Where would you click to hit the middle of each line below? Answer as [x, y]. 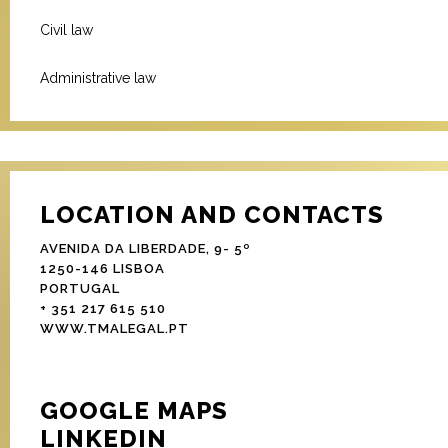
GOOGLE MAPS [134, 411]
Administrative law [98, 78]
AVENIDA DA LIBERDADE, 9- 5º [145, 249]
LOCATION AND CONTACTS [212, 215]
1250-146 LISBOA [102, 269]
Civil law [66, 30]
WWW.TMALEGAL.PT [114, 329]
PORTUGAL [80, 289]
